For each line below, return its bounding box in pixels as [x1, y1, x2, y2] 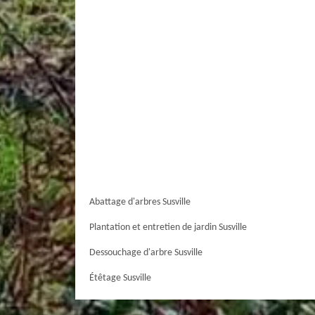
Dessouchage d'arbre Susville [89, 247, 202, 258]
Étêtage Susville [89, 273, 151, 283]
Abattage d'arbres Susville [89, 197, 191, 207]
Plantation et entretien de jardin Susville [89, 222, 247, 233]
